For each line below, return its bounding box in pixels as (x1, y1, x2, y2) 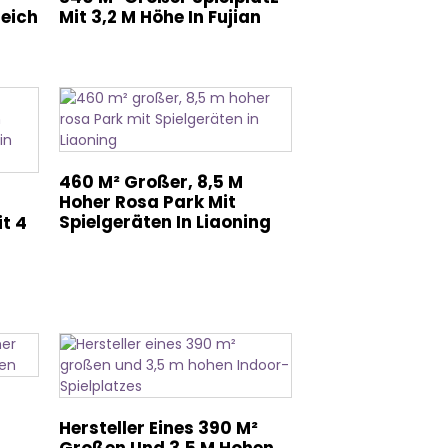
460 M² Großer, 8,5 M (59, 170, 244, 194)
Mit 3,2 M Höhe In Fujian (59, 5, 262, 29)
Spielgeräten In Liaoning (59, 210, 272, 234)
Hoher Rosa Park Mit (59, 190, 237, 214)
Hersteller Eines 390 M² (59, 416, 259, 440)
